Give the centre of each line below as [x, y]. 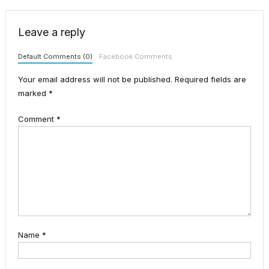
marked [33, 93]
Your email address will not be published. [95, 80]
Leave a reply [51, 32]
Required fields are [210, 80]
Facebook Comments [136, 57]
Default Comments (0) [55, 57]
